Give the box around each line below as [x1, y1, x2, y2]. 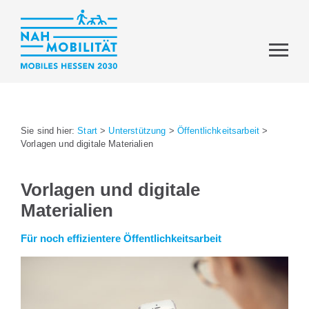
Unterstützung [108, 126, 166, 136]
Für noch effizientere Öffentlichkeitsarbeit [21, 232, 221, 244]
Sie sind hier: [21, 126, 78, 136]
